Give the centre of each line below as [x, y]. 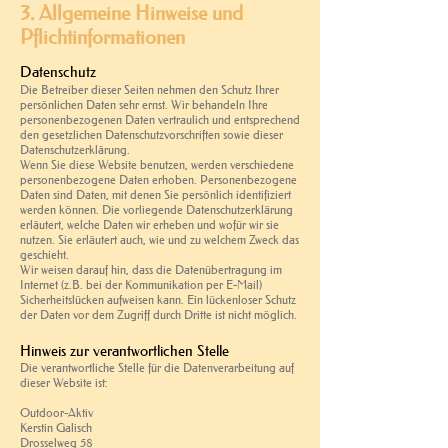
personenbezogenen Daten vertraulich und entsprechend [160, 119]
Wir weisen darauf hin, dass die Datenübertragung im [151, 269]
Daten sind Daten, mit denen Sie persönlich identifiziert [155, 194]
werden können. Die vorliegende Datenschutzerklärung [156, 209]
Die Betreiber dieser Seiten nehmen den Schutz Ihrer [149, 89]
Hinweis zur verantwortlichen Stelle [124, 350]
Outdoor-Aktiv [56, 412]
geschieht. [44, 254]
